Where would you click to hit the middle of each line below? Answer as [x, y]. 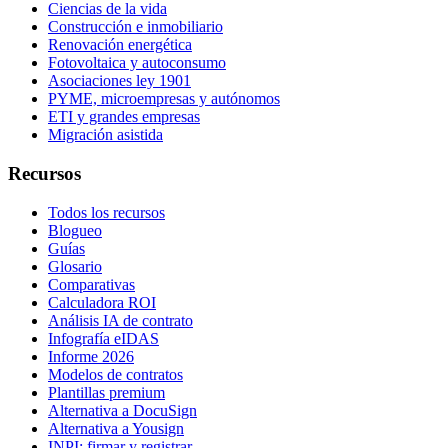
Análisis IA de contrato [120, 320]
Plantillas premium [106, 392]
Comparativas [91, 284]
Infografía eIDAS [103, 338]
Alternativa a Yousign [116, 428]
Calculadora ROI [102, 302]
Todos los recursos [106, 212]
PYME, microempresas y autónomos [164, 99]
